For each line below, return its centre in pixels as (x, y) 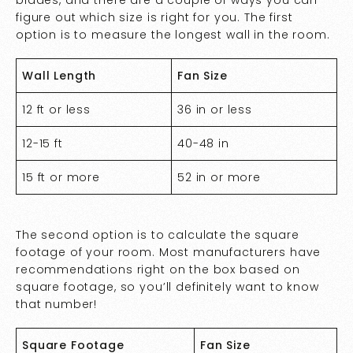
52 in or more (219, 177)
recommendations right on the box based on (158, 269)
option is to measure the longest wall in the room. (175, 35)
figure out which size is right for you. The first (154, 18)
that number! (59, 304)
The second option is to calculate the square (158, 234)
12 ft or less (57, 109)
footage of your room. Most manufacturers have (169, 252)
